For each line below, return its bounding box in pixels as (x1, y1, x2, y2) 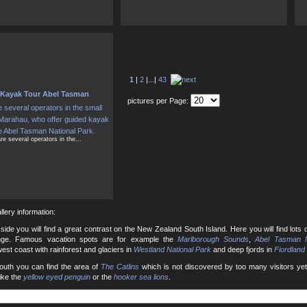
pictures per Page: (127, 97, 191, 106)
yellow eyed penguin (23, 273, 90, 282)
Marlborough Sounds (177, 235, 249, 244)
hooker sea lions (114, 273, 169, 282)
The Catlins (101, 262, 139, 271)
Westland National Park (134, 245, 211, 254)
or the (90, 273, 114, 282)
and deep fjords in (211, 245, 274, 254)
